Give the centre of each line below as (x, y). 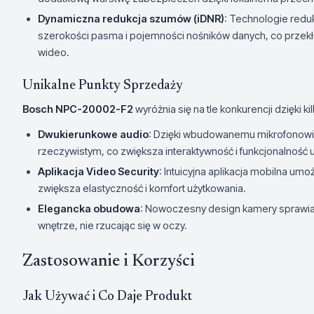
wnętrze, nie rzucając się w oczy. (112, 226)
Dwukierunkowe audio (93, 135)
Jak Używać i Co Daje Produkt (107, 297)
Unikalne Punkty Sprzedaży (103, 86)
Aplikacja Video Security (98, 172)
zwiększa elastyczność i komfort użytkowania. (142, 189)
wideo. (54, 53)
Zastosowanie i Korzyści (109, 262)
